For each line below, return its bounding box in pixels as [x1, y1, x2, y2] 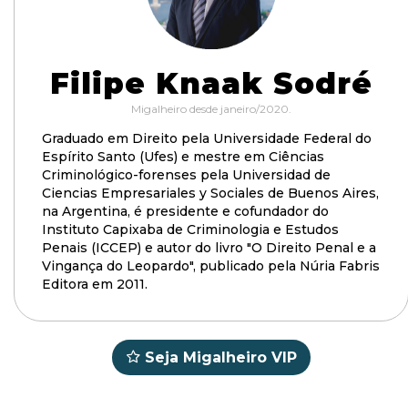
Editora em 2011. [42, 276, 148, 292]
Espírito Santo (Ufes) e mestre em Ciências [42, 148, 324, 165]
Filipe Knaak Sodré [50, 66, 372, 101]
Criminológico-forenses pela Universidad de [42, 167, 331, 183]
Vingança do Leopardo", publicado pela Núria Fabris [42, 258, 380, 274]
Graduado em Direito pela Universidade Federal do [42, 130, 372, 147]
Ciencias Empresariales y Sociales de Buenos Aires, [42, 185, 379, 201]
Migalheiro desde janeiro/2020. [131, 102, 291, 116]
